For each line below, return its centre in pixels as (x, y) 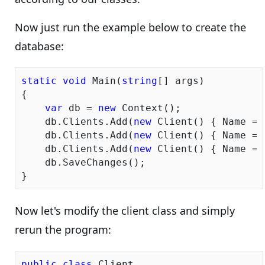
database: (39, 46)
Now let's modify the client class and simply (125, 211)
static (39, 81)
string (140, 81)
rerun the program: (63, 230)
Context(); (148, 108)
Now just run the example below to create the (130, 27)
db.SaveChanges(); (83, 162)
